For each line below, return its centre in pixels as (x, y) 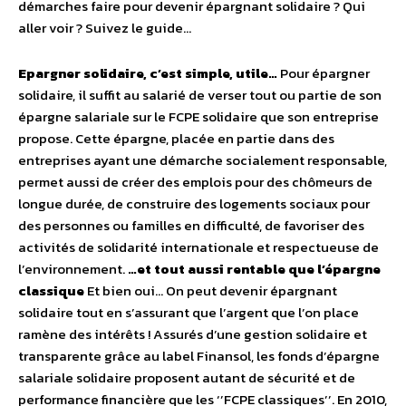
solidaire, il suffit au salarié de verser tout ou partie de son (200, 95)
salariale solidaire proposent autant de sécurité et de (187, 378)
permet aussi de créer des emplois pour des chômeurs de (195, 182)
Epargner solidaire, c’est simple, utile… (149, 73)
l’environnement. (73, 269)
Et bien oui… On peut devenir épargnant (211, 291)
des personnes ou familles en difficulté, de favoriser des (191, 226)
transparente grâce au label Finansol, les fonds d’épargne (199, 356)
